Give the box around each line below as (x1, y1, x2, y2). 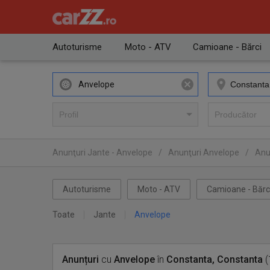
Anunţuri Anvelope (168, 148, 239, 157)
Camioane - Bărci (193, 42, 262, 52)
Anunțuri (62, 254, 99, 265)
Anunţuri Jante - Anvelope (52, 148, 152, 157)
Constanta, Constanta (166, 254, 263, 265)
